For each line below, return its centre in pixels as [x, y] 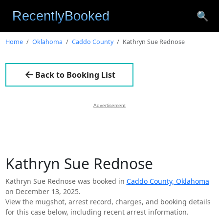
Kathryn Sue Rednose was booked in [66, 181]
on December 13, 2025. [43, 191]
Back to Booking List [75, 75]
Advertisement [109, 105]
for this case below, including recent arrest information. [97, 212]
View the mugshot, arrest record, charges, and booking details [108, 201]
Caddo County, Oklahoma [168, 181]
